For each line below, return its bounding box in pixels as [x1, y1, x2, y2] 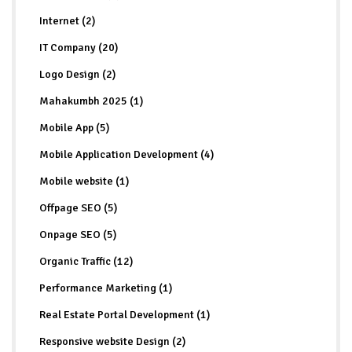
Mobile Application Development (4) [39, 147, 214, 161]
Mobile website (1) [39, 174, 129, 188]
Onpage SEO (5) [39, 227, 116, 241]
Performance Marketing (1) [39, 280, 172, 295]
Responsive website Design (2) [39, 334, 185, 348]
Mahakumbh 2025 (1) [39, 93, 143, 108]
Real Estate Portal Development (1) [39, 307, 210, 321]
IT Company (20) [39, 40, 118, 54]
